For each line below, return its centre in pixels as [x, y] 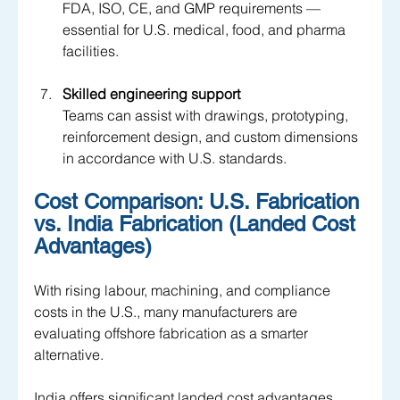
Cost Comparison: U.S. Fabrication [200, 202]
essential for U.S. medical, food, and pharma [206, 30]
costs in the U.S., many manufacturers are [167, 312]
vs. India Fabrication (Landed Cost [198, 224]
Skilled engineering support [151, 94]
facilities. [91, 51]
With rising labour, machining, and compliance [184, 291]
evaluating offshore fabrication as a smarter [173, 333]
